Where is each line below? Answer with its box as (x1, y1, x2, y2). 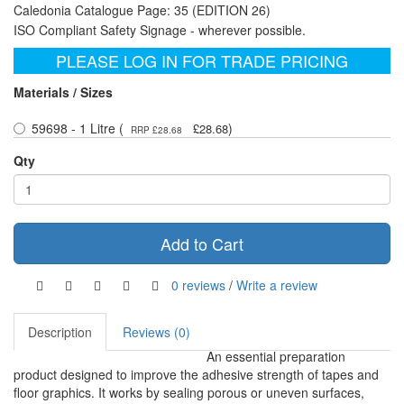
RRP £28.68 (128, 124, 185, 137)
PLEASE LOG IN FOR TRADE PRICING (56, 49, 348, 73)
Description (28, 323, 92, 342)
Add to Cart (161, 232, 243, 256)
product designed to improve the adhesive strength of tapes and (14, 365, 379, 384)
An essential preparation (207, 347, 345, 366)
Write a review (236, 275, 317, 294)
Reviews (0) (123, 323, 190, 342)
